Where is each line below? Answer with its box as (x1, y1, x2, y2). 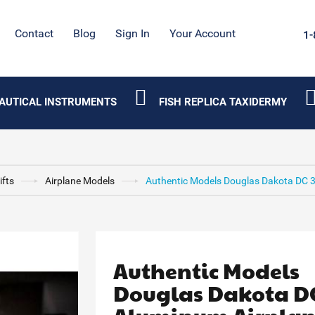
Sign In (115, 27, 150, 40)
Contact (15, 27, 54, 40)
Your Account (169, 27, 236, 40)
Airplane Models (44, 175, 115, 186)
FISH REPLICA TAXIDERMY (158, 96, 287, 108)
